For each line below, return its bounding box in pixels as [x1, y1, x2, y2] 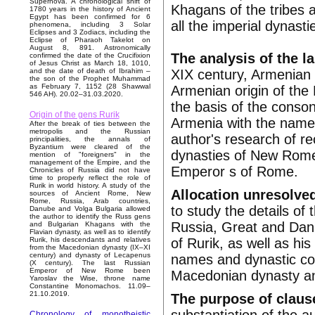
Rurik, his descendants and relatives [29, 236, 150, 244]
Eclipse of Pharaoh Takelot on [29, 36, 150, 44]
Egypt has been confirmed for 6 [29, 13, 150, 21]
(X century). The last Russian [29, 259, 150, 267]
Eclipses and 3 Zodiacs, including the [29, 28, 150, 37]
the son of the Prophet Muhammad [29, 75, 150, 83]
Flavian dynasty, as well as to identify [29, 228, 150, 236]
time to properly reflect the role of [29, 174, 150, 182]
